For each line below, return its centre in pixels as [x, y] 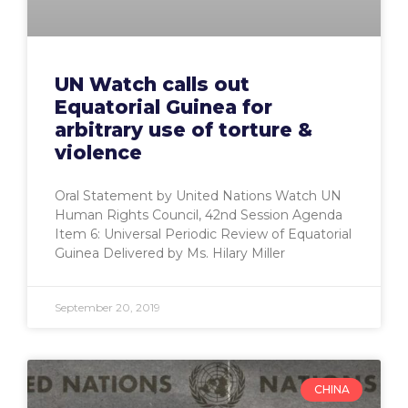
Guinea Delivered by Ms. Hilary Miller [170, 253]
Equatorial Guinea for [163, 107]
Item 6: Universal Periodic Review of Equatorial [203, 234]
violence [98, 152]
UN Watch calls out [152, 84]
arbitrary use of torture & [184, 129]
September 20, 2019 [107, 307]
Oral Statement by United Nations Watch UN [198, 195]
